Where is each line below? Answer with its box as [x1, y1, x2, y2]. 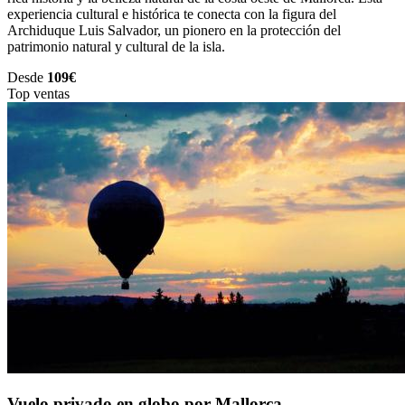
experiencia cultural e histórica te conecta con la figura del [7, 6, 336, 23]
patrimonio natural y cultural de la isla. [7, 39, 225, 55]
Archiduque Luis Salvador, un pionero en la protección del [7, 23, 341, 39]
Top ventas [7, 86, 70, 102]
